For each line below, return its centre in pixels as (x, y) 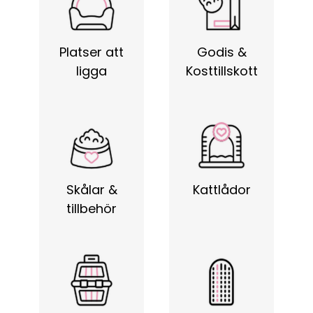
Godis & (221, 52)
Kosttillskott (221, 71)
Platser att (92, 52)
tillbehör (92, 209)
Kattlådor (221, 190)
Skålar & (92, 190)
